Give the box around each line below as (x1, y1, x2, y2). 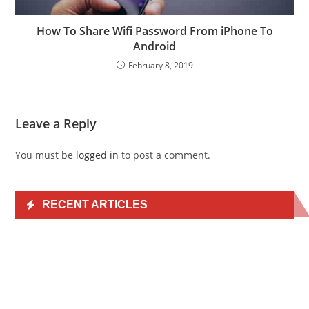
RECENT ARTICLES (42, 199, 148, 210)
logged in (76, 148, 119, 161)
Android (133, 39, 176, 54)
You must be (15, 148, 77, 161)
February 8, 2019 (128, 59, 193, 71)
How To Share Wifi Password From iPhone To (36, 23, 273, 39)
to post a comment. (119, 148, 211, 161)
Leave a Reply (15, 115, 97, 132)
